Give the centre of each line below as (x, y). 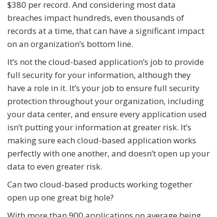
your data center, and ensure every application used (107, 114)
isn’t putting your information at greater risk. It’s (99, 127)
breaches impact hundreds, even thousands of (96, 18)
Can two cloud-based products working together (100, 185)
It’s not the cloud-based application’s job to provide (106, 62)
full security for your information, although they (99, 75)
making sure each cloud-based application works (102, 140)
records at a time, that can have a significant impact (106, 31)
